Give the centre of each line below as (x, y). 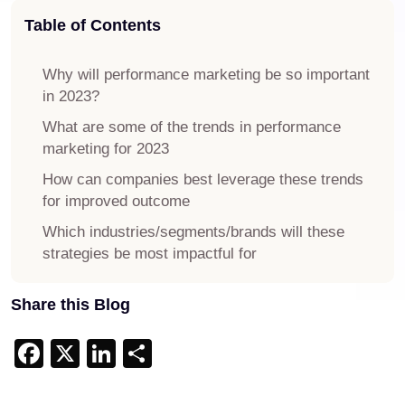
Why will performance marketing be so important (206, 75)
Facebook (108, 353)
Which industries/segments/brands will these (193, 232)
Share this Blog (71, 305)
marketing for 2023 (106, 149)
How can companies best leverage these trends (203, 179)
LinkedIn (171, 353)
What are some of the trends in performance (192, 127)
